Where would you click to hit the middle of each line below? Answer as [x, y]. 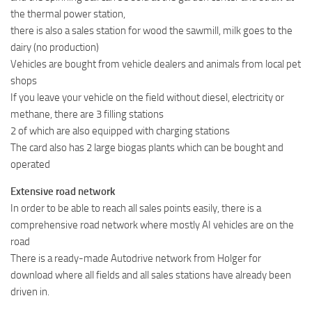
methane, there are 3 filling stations [87, 114]
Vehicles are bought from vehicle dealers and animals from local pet [156, 64]
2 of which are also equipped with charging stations [120, 131]
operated [30, 164]
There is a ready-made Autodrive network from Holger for [136, 258]
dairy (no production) [55, 47]
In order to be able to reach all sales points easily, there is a [136, 208]
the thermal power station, [68, 14]
